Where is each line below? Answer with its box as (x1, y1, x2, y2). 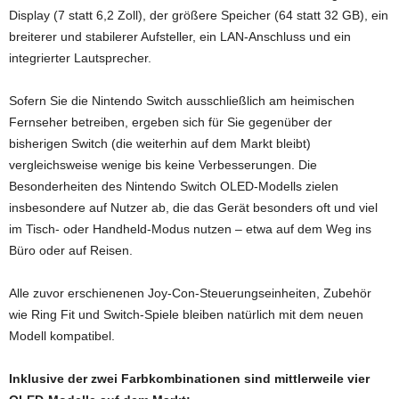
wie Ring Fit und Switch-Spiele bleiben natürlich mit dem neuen (9, 306, 363, 322)
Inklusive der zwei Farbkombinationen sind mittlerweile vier (9, 370, 370, 386)
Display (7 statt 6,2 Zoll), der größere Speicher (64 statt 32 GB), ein (9, 7, 388, 22)
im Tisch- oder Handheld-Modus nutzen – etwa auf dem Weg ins (9, 221, 371, 236)
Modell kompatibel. (9, 328, 115, 343)
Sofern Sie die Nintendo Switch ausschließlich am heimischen (9, 93, 354, 108)
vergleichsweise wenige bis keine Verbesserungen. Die (9, 157, 317, 172)
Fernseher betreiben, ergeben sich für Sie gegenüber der (9, 114, 332, 129)
